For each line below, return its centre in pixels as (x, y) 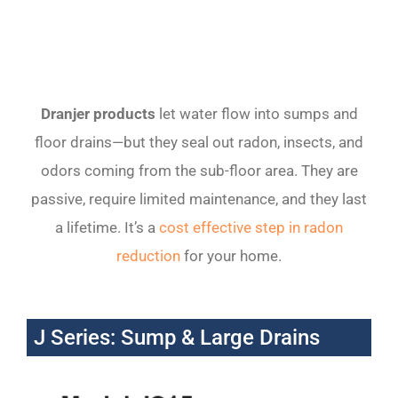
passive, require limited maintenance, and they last (199, 199)
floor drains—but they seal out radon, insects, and (199, 142)
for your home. (231, 255)
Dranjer (65, 113)
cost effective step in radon (251, 227)
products (124, 113)
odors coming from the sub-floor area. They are (199, 170)
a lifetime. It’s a (107, 227)
